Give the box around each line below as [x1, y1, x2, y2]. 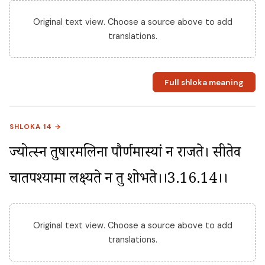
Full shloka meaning [164, 77, 244, 88]
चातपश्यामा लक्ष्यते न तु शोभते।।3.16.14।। [9, 169, 228, 193]
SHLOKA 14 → [9, 122, 62, 132]
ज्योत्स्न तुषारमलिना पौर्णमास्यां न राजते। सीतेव [9, 143, 241, 167]
